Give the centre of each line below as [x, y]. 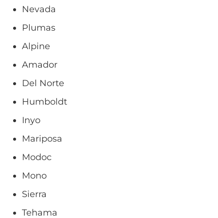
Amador [40, 64]
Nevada [39, 9]
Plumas [39, 27]
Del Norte [43, 83]
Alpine [36, 46]
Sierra [34, 194]
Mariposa [42, 138]
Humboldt [45, 101]
